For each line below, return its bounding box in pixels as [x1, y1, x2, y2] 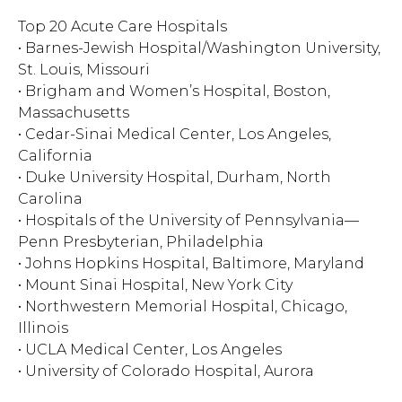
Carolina [18, 190, 83, 207]
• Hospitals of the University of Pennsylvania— [18, 212, 359, 229]
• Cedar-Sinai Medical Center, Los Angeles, [18, 126, 331, 143]
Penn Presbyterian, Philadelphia [18, 233, 264, 250]
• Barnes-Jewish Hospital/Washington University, [18, 39, 380, 57]
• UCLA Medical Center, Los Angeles [18, 341, 282, 358]
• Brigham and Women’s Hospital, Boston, [18, 83, 330, 100]
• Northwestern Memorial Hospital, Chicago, [18, 298, 347, 315]
